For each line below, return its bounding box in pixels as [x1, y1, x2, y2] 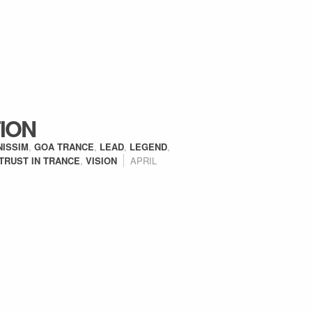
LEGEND [130, 140, 167, 153]
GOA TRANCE [34, 140, 94, 153]
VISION [86, 154, 117, 167]
